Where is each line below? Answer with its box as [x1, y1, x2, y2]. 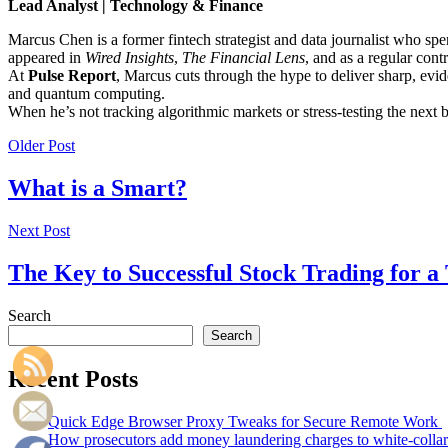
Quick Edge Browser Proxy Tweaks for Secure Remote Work [48, 412, 442, 430]
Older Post [8, 137, 75, 155]
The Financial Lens [182, 49, 305, 67]
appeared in [8, 49, 85, 67]
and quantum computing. [8, 85, 165, 103]
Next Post [8, 222, 70, 240]
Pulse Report [28, 67, 116, 85]
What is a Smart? [8, 175, 187, 202]
